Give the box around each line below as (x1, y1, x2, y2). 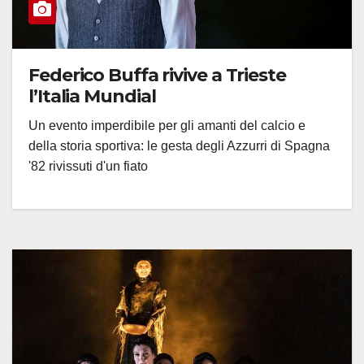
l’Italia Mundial (28, 85, 156, 108)
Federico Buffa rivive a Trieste (28, 64, 286, 87)
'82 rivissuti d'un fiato (28, 159, 148, 174)
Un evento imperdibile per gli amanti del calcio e (28, 119, 305, 133)
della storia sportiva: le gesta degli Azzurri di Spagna (28, 139, 330, 154)
